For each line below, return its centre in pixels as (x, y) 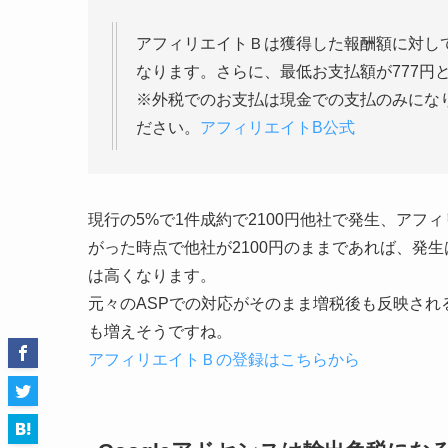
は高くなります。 (152, 275)
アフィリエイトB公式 (277, 127)
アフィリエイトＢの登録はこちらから (224, 359)
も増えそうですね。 (160, 331)
